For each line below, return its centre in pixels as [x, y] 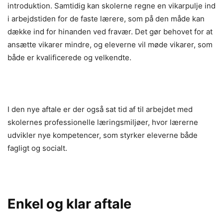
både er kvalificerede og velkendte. [69, 57]
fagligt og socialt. [37, 148]
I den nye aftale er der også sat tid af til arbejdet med [100, 109]
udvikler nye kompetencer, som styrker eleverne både [103, 135]
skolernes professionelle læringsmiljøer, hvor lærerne [103, 122]
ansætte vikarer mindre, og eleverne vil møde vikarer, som [110, 44]
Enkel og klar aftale [69, 204]
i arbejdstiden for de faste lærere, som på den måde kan [106, 18]
